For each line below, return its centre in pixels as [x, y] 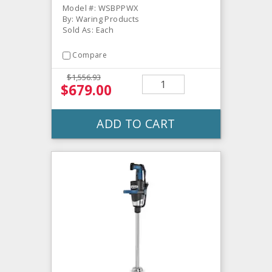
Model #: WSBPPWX [100, 8]
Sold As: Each [88, 30]
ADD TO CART [136, 123]
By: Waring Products [101, 19]
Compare [90, 55]
